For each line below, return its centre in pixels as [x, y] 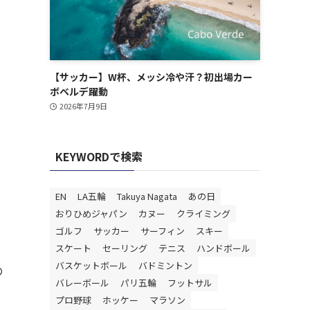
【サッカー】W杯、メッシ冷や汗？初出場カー [151, 77]
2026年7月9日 [83, 106]
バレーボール [82, 283]
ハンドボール [224, 248]
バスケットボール [91, 265]
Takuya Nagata [147, 196]
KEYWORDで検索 [99, 156]
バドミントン [165, 265]
